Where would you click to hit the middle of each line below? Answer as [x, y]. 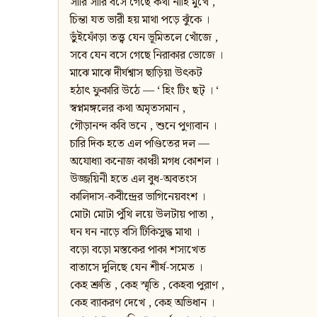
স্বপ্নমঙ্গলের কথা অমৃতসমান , [128, 109]
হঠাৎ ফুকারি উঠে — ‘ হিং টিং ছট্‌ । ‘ [144, 91]
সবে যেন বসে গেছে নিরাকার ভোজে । [146, 56]
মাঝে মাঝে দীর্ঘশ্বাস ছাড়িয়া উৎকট [136, 74]
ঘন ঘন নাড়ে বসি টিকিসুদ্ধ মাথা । [135, 233]
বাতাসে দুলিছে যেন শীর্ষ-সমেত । [136, 268]
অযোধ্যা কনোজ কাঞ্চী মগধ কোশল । [144, 162]
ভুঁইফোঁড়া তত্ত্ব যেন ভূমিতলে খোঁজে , [144, 38]
